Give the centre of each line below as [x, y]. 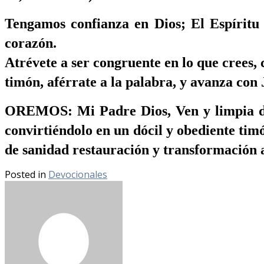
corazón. [31, 43]
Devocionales [78, 174]
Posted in [27, 174]
